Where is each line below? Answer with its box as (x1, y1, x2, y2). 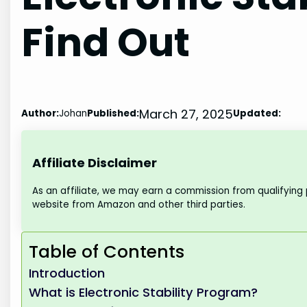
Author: (21, 107, 60, 121)
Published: (87, 107, 140, 121)
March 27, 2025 (139, 105, 234, 123)
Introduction (29, 265, 106, 282)
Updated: (233, 107, 282, 121)
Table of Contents (29, 239, 185, 265)
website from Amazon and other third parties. (32, 197, 246, 211)
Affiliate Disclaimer (32, 153, 158, 171)
